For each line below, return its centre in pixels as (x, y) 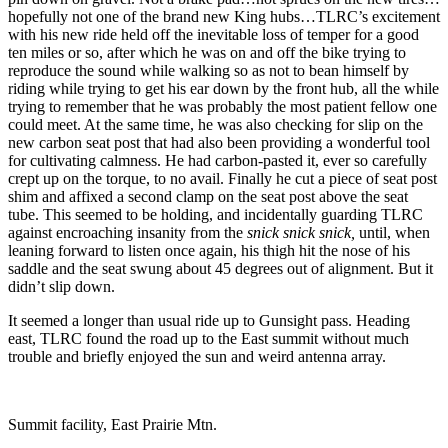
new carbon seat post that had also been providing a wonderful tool (219, 143)
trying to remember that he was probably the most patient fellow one (222, 107)
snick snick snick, (303, 233)
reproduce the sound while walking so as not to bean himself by (208, 71)
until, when (394, 233)
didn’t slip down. (61, 287)
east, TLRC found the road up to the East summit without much (208, 339)
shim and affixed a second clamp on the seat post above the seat (208, 197)
